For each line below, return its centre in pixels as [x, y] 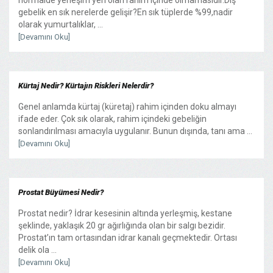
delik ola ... [37, 250]
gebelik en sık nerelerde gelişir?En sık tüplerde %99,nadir [126, 12]
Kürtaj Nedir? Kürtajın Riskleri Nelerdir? [86, 85]
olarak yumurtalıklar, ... [61, 24]
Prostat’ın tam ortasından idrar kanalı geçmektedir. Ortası [128, 237]
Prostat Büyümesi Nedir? [61, 192]
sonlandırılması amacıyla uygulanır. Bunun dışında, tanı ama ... [135, 131]
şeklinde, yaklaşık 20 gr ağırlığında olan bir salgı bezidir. [122, 225]
